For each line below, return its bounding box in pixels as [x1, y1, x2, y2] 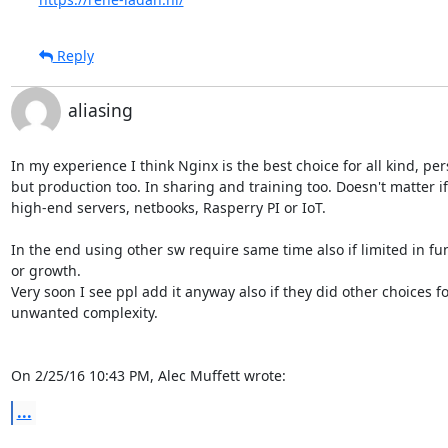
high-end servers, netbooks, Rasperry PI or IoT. [10, 197, 326, 217]
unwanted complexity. [10, 302, 158, 322]
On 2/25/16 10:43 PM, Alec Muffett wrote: [10, 365, 286, 385]
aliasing [67, 97, 133, 122]
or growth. [10, 260, 81, 280]
